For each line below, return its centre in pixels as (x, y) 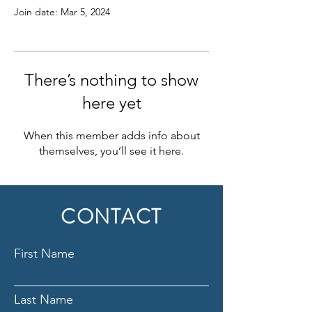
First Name (44, 253)
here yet (111, 103)
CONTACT (111, 217)
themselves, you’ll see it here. (111, 151)
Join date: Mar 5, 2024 (62, 12)
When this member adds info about (111, 135)
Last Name (44, 299)
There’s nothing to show (111, 80)
